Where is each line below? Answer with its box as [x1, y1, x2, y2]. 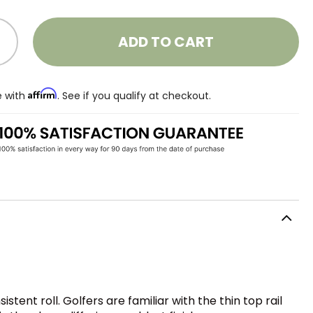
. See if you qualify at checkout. [57, 88, 212, 103]
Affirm [28, 87, 58, 99]
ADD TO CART [118, 32, 214, 52]
